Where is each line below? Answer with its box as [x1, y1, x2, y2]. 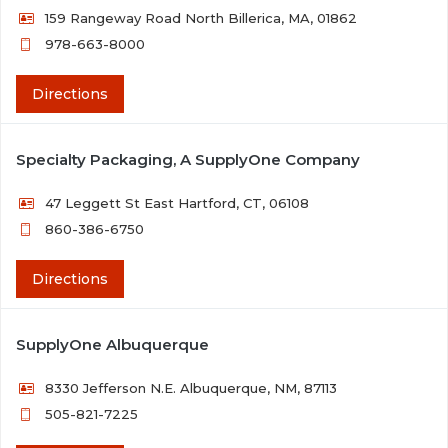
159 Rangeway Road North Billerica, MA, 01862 [45, 9, 358, 26]
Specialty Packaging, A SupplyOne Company [16, 149, 360, 169]
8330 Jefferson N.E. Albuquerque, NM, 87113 [45, 379, 338, 396]
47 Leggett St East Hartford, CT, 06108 [45, 194, 310, 211]
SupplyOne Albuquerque [16, 334, 209, 354]
